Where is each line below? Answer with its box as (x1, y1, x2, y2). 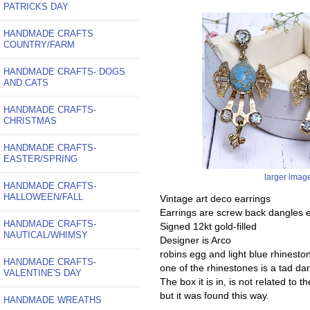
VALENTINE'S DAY (3, 267, 82, 278)
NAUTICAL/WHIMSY (3, 229, 88, 240)
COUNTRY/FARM (3, 39, 75, 50)
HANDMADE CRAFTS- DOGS (3, 66, 125, 77)
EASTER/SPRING (3, 153, 77, 164)
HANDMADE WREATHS (3, 294, 102, 305)
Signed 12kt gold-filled (159, 220, 257, 232)
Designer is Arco (159, 234, 231, 246)
